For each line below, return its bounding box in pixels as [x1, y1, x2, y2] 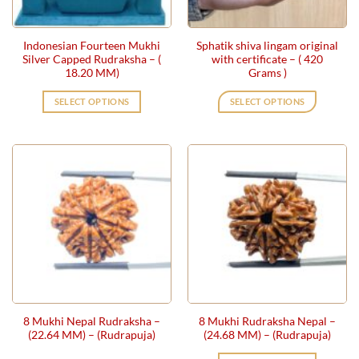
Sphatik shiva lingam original [196, 38, 338, 52]
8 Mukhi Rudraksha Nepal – [199, 313, 336, 328]
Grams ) [248, 65, 287, 79]
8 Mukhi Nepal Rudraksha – [23, 313, 160, 328]
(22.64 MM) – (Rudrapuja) [28, 327, 155, 341]
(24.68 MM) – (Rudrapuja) [204, 327, 331, 341]
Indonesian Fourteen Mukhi [23, 38, 160, 52]
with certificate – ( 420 [212, 51, 323, 66]
